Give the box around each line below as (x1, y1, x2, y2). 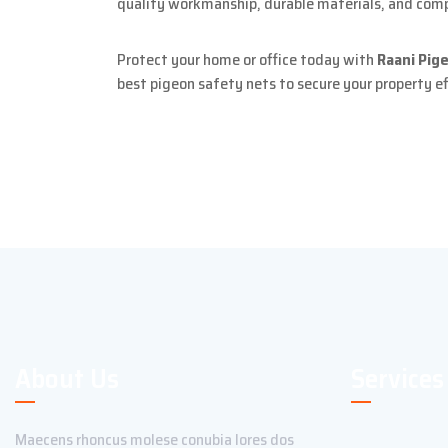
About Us (15, 356, 119, 400)
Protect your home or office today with (117, 46, 377, 72)
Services (351, 356, 444, 400)
